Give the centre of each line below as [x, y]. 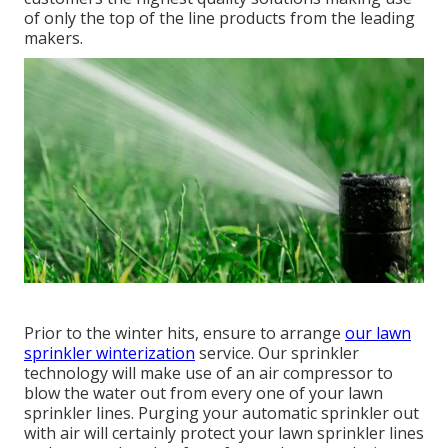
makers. [53, 37]
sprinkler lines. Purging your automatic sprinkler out [221, 412]
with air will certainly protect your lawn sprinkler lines [224, 432]
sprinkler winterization [109, 352]
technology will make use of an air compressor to [208, 372]
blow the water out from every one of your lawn [203, 392]
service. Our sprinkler [277, 352]
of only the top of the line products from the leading [219, 17]
